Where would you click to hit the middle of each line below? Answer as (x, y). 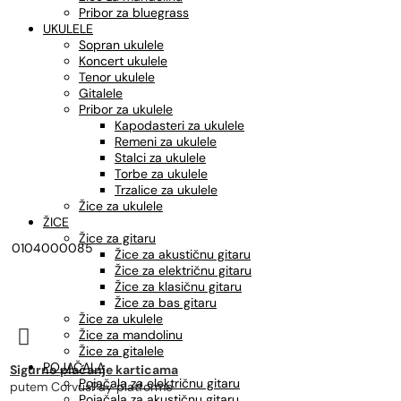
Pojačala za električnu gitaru (159, 383)
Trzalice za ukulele (166, 190)
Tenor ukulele (117, 77)
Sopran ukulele (121, 45)
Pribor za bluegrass (134, 13)
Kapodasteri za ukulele (179, 125)
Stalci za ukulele (160, 158)
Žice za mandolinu (131, 335)
